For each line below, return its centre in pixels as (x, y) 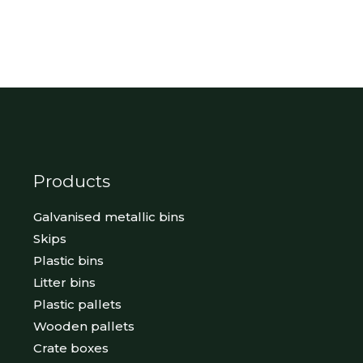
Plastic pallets (77, 304)
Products (71, 181)
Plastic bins (68, 260)
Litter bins (64, 282)
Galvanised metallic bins (109, 216)
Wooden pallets (83, 326)
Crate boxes (70, 348)
